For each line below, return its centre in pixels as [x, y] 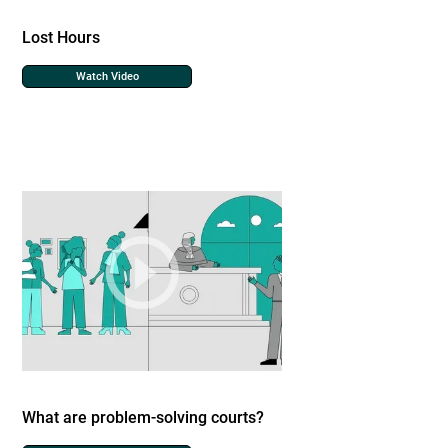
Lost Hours [61, 37]
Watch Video [107, 76]
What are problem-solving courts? [143, 417]
